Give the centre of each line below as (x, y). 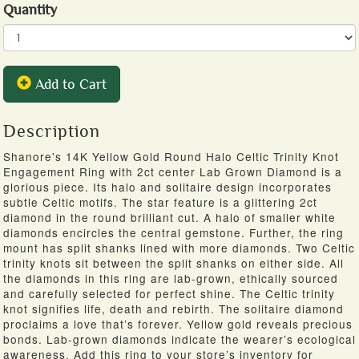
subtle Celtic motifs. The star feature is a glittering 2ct (160, 202)
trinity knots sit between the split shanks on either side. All (173, 263)
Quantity (34, 10)
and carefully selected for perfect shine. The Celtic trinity (169, 293)
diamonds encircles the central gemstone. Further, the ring (173, 232)
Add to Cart (69, 84)
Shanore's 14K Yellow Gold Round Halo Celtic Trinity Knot (171, 156)
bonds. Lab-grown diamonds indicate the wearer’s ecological (179, 339)
